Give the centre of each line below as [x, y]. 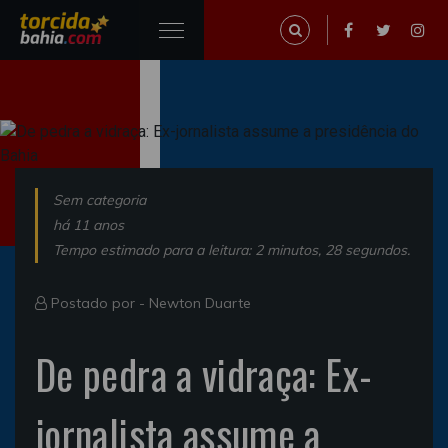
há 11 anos [88, 225]
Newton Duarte [200, 303]
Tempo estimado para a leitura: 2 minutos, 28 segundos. [231, 250]
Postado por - [98, 303]
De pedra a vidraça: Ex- [204, 374]
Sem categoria [99, 200]
